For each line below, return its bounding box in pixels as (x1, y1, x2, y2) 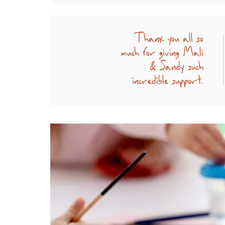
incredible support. (132, 70, 203, 87)
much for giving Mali (121, 42, 203, 59)
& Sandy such (150, 56, 203, 73)
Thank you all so (134, 28, 203, 45)
